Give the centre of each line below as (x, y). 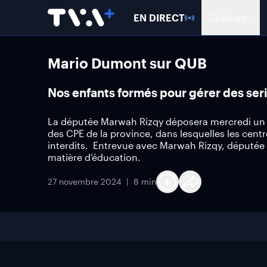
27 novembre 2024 (85, 181)
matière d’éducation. (94, 157)
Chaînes (227, 17)
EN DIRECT (159, 17)
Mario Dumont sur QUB (127, 63)
